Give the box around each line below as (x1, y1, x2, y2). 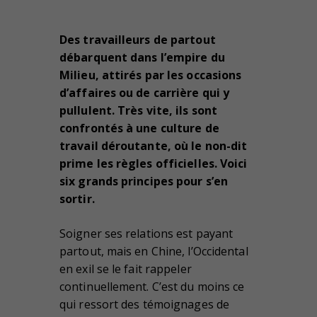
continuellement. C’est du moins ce (59, 278, 245, 294)
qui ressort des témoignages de (59, 296, 230, 312)
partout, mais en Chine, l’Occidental (59, 243, 248, 259)
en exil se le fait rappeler (59, 260, 192, 277)
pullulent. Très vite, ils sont (59, 102, 218, 118)
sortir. (59, 190, 95, 207)
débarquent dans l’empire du (59, 49, 225, 65)
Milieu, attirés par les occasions (59, 67, 242, 83)
